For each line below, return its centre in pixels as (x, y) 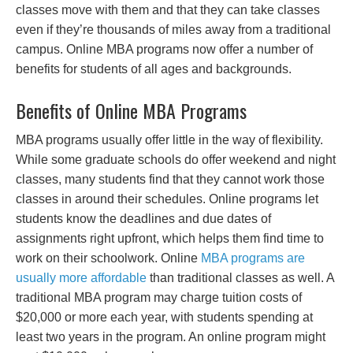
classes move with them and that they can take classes (168, 10)
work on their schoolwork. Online (108, 258)
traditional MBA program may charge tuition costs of (159, 297)
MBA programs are (253, 258)
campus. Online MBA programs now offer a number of (164, 49)
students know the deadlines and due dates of (143, 219)
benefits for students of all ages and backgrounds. (154, 69)
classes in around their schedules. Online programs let (167, 199)
